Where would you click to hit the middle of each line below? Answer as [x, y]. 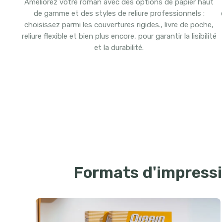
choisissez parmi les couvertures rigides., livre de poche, [119, 25]
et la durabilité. [119, 48]
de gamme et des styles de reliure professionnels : [119, 14]
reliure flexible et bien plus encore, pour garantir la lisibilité [119, 36]
